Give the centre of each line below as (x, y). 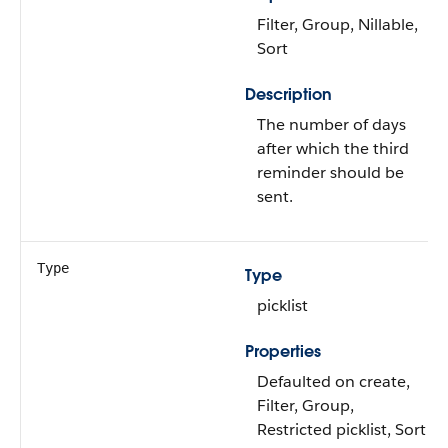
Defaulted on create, (333, 381)
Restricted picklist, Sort (341, 429)
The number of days (331, 124)
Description (288, 94)
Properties (283, 351)
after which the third (333, 148)
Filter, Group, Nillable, (337, 24)
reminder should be (330, 172)
